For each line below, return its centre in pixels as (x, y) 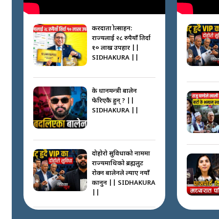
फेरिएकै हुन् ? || (113, 101)
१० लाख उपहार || (116, 48)
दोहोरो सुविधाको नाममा (121, 154)
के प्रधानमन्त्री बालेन (114, 91)
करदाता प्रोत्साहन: (112, 29)
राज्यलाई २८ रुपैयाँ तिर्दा (121, 39)
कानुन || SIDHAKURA (124, 183)
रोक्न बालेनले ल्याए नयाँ (121, 174)
